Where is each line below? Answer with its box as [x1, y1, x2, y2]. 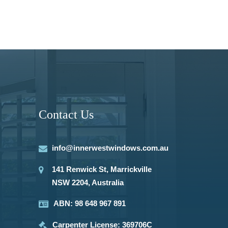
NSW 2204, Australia [52, 178, 124, 187]
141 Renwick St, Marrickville [52, 165, 152, 174]
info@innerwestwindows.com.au [52, 144, 168, 152]
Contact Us [39, 108, 94, 121]
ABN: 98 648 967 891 [53, 199, 126, 208]
